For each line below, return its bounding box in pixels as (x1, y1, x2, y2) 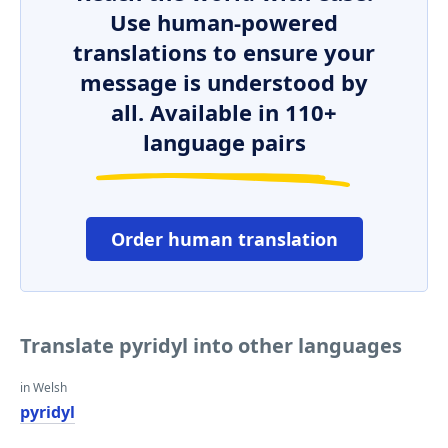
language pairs (142, 127, 306, 157)
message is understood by (80, 67, 368, 97)
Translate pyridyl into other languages (20, 332, 402, 359)
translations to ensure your (73, 37, 375, 67)
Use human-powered (110, 7, 338, 37)
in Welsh (20, 379, 67, 396)
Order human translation (110, 227, 338, 251)
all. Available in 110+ (111, 97, 337, 127)
